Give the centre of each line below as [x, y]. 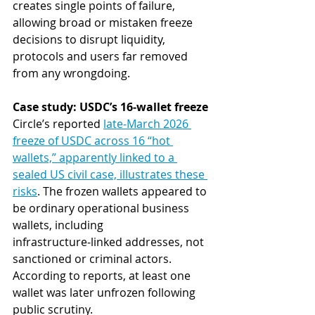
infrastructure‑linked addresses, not [110, 242]
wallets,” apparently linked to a [95, 158]
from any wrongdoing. [71, 73]
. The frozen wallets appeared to [123, 192]
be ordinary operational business [102, 208]
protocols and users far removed [102, 57]
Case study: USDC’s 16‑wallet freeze [110, 107]
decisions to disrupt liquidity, [90, 40]
